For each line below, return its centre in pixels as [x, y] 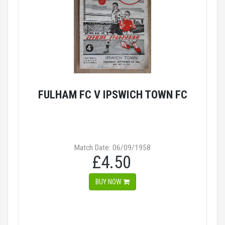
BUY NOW [109, 182]
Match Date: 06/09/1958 [113, 148]
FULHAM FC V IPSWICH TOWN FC [113, 94]
